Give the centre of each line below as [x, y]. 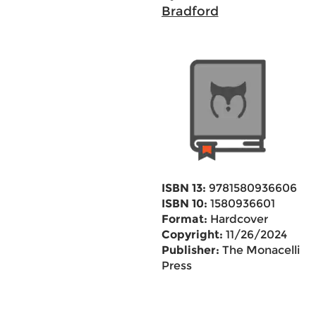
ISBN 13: [183, 188]
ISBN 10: [184, 203]
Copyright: [192, 235]
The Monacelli [259, 250]
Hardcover [237, 219]
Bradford [190, 11]
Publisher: [190, 250]
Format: [184, 219]
